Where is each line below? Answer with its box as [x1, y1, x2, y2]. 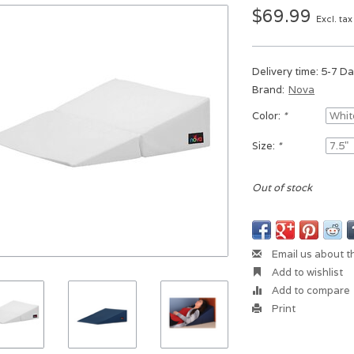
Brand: [252, 83, 285, 96]
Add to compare [269, 284, 351, 297]
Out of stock [252, 181, 313, 194]
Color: [252, 109, 284, 122]
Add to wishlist [269, 265, 344, 279]
